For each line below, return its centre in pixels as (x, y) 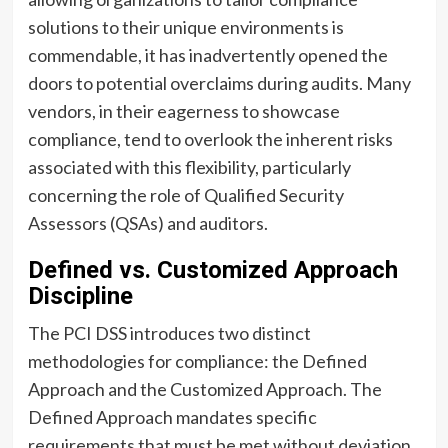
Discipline (80, 295)
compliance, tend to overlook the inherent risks (210, 138)
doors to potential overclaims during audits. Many (219, 82)
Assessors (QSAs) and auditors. (147, 222)
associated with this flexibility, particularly (189, 166)
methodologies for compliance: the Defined (197, 360)
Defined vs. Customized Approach (212, 269)
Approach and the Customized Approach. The (204, 388)
